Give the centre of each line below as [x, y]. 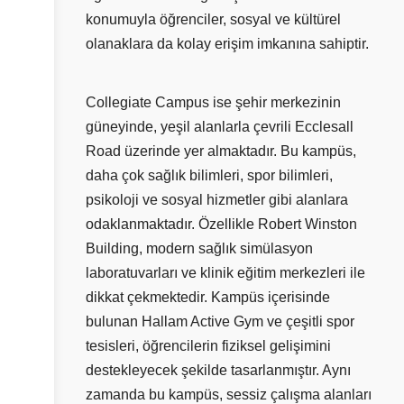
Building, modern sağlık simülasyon [199, 249]
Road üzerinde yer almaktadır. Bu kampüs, [221, 151]
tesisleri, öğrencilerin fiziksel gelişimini [208, 346]
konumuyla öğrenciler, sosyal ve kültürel [213, 19]
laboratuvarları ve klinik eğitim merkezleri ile [225, 273]
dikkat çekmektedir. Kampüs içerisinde [208, 298]
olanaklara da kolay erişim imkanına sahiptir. [227, 43]
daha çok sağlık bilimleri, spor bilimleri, [209, 176]
